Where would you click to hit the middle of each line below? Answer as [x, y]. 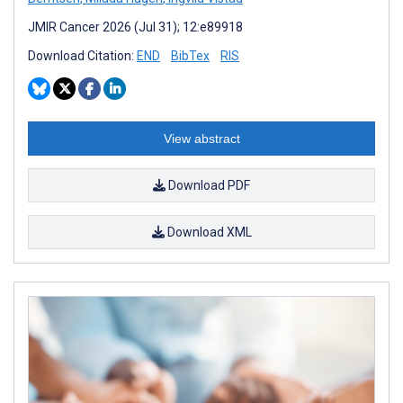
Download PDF [208, 185]
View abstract [201, 138]
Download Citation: [82, 55]
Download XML [208, 232]
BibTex [190, 55]
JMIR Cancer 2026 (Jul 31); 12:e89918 [135, 27]
